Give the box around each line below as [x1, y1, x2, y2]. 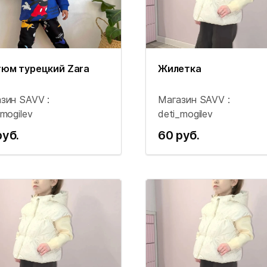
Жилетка [158, 63, 201, 74]
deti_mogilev [158, 108, 213, 120]
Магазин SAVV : [158, 94, 230, 105]
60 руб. [158, 128, 200, 142]
